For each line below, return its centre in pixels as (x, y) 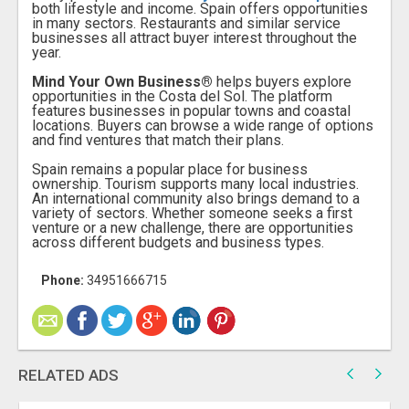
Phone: (63, 280)
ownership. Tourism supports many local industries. (195, 184)
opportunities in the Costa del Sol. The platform (182, 96)
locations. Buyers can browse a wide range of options (203, 125)
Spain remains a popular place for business (170, 169)
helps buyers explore (282, 81)
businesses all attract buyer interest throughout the (194, 37)
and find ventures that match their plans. (158, 140)
